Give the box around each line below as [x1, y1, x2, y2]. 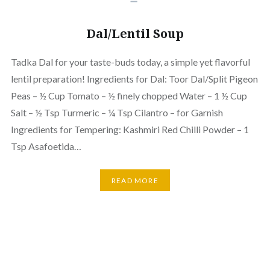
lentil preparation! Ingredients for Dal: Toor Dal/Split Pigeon [10, 73, 258, 85]
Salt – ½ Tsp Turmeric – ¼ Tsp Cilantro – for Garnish [10, 107, 223, 119]
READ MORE [111, 175, 159, 185]
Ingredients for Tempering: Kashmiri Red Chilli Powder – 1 [10, 124, 249, 136]
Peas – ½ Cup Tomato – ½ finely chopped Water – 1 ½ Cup [10, 90, 247, 102]
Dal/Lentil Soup [86, 25, 184, 42]
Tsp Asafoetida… [10, 140, 81, 152]
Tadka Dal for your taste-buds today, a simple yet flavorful [10, 56, 250, 68]
